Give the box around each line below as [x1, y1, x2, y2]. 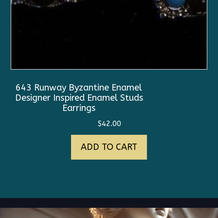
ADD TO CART [81, 141, 137, 152]
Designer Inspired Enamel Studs [15, 92, 143, 103]
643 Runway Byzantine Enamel [16, 82, 143, 93]
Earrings [62, 102, 96, 113]
